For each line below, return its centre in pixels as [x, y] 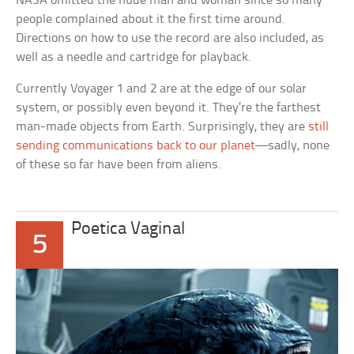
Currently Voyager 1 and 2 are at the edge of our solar [162, 89]
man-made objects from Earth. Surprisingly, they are [162, 127]
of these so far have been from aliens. [119, 165]
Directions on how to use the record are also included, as [170, 39]
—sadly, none [293, 146]
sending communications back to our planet [136, 146]
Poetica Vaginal [128, 230]
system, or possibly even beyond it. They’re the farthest [169, 108]
